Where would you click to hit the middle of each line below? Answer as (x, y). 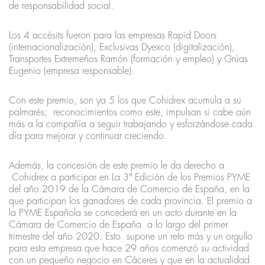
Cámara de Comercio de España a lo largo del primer (118, 224)
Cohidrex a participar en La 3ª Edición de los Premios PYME (130, 177)
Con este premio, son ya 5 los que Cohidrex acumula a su (125, 100)
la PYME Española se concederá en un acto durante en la (123, 213)
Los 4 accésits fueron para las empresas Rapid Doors (113, 35)
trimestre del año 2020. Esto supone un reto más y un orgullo (131, 236)
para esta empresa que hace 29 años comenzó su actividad (129, 248)
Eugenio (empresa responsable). (72, 71)
